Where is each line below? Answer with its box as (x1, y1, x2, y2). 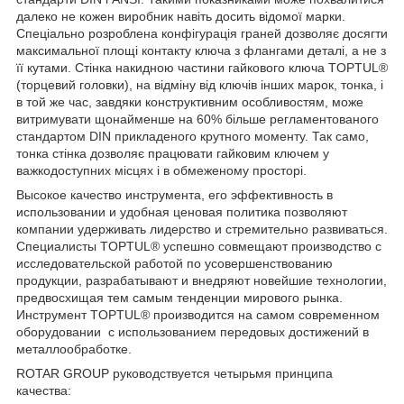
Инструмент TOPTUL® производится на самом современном (16, 307, 380, 322)
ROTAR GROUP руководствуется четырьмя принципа (16, 365, 333, 381)
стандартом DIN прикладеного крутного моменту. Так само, (16, 128, 369, 143)
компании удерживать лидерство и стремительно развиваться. (16, 221, 388, 236)
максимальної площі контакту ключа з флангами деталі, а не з (16, 42, 386, 58)
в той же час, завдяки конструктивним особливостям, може (16, 94, 363, 109)
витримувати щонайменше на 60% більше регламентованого (16, 111, 379, 126)
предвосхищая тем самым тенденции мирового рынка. (16, 289, 343, 305)
